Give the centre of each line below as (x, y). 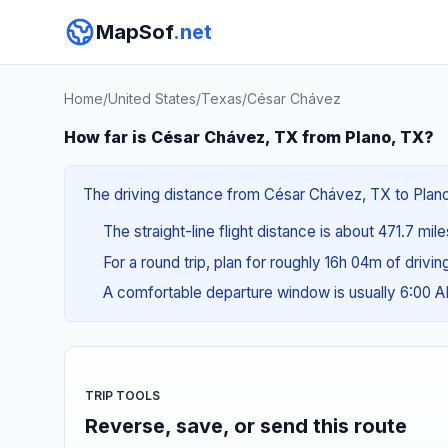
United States (152, 98)
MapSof (134, 32)
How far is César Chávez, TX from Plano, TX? (249, 137)
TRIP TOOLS (122, 395)
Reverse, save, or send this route (246, 425)
